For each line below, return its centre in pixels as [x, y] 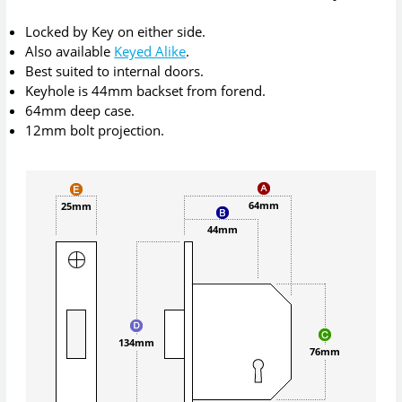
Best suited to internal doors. [115, 71]
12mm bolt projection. [95, 131]
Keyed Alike [150, 52]
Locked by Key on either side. [116, 32]
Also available [70, 52]
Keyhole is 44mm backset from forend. [146, 91]
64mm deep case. [80, 111]
